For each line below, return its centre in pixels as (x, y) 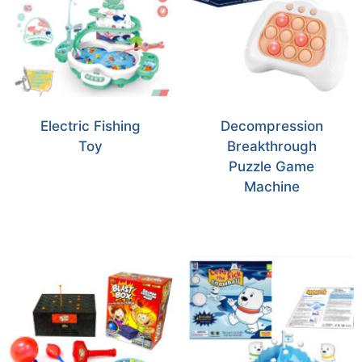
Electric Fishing (90, 126)
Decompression (271, 126)
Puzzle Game (271, 167)
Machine (271, 187)
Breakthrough (271, 147)
